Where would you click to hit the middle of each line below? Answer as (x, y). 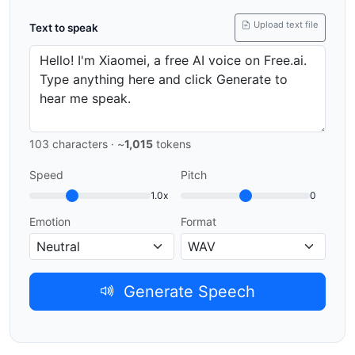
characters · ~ (87, 143)
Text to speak (64, 27)
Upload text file (286, 25)
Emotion (50, 221)
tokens (172, 143)
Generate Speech (187, 291)
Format (198, 221)
